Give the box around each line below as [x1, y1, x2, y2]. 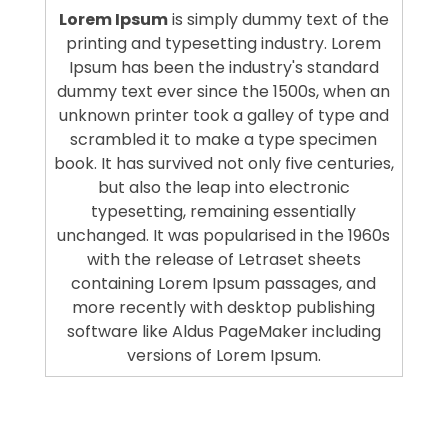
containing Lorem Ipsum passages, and [71, 271, 377, 295]
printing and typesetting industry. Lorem [66, 31, 382, 55]
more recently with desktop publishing [72, 295, 376, 319]
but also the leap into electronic [97, 175, 350, 199]
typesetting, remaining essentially [91, 199, 357, 223]
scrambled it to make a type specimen [70, 127, 378, 151]
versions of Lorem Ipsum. [126, 343, 321, 367]
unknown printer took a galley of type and [58, 103, 389, 127]
